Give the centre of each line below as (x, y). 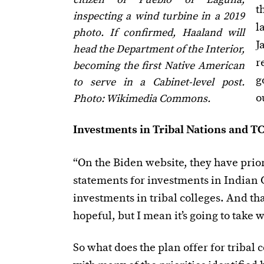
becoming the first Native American (159, 66)
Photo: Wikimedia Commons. (141, 99)
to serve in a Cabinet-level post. (159, 82)
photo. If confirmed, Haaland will (159, 33)
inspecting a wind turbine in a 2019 (159, 16)
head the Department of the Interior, (159, 49)
